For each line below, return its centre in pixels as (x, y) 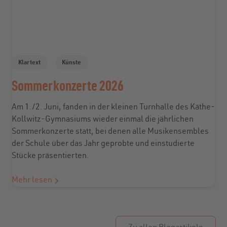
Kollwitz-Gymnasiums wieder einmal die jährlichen (103, 120)
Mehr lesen (32, 181)
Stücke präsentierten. (51, 157)
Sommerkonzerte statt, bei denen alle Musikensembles (110, 133)
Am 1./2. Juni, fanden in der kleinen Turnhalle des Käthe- (113, 108)
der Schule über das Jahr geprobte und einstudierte (103, 145)
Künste (71, 63)
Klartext (30, 63)
